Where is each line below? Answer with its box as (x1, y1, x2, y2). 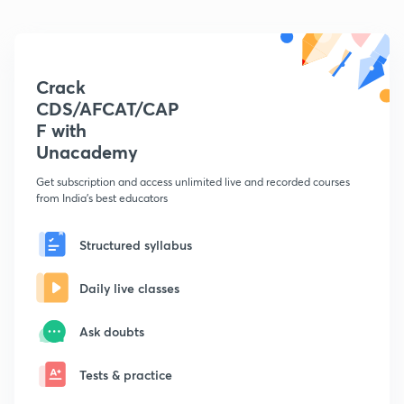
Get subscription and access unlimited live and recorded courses (36, 175, 350, 189)
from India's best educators (36, 191, 168, 206)
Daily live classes (79, 279, 179, 297)
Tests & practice (79, 365, 172, 383)
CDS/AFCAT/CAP (36, 96, 179, 122)
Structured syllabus (79, 235, 192, 253)
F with (36, 118, 87, 143)
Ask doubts (79, 322, 144, 340)
